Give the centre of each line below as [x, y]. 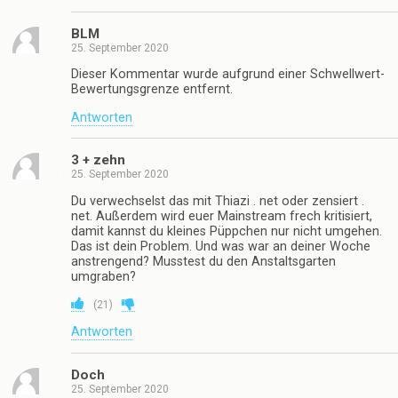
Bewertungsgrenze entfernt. [152, 90]
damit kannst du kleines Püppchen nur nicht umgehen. [227, 231]
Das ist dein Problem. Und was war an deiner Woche [221, 246]
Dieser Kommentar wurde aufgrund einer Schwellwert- [228, 75]
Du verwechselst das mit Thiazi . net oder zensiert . [218, 201]
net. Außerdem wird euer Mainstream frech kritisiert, [222, 216]
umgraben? [103, 276]
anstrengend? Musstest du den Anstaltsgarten [203, 261]
